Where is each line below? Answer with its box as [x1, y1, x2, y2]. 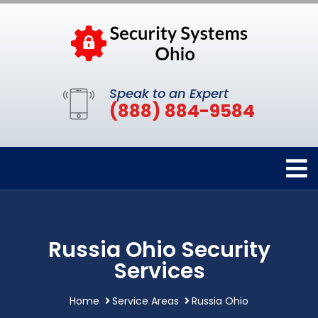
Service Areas [112, 294, 179, 308]
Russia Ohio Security [48, 235, 270, 265]
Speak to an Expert [109, 84, 229, 102]
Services [113, 256, 205, 286]
